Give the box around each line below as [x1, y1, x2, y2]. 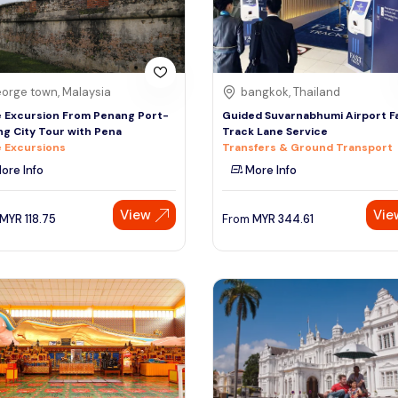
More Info [243, 163, 297, 179]
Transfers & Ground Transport [222, 140, 393, 155]
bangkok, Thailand [241, 84, 340, 100]
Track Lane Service [222, 124, 328, 139]
